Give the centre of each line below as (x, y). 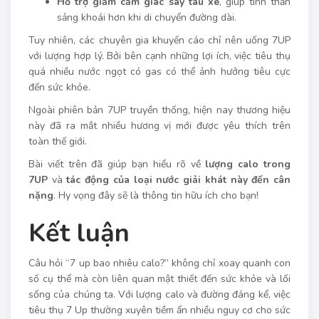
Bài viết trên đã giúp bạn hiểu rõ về (117, 164)
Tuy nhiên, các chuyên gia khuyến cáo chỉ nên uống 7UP (159, 41)
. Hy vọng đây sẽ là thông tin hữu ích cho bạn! (156, 196)
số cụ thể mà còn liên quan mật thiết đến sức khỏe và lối (159, 279)
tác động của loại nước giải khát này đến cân (179, 180)
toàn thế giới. (58, 142)
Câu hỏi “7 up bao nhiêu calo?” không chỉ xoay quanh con (159, 263)
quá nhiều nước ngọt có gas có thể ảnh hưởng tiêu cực (159, 72)
